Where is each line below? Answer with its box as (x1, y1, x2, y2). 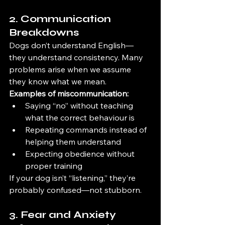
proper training (25, 161, 82, 171)
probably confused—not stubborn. (9, 185, 142, 195)
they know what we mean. (9, 76, 106, 86)
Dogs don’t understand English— (9, 40, 134, 50)
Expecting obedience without (25, 149, 137, 159)
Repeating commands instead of (25, 125, 149, 135)
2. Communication (9, 13, 114, 25)
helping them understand (25, 137, 121, 147)
